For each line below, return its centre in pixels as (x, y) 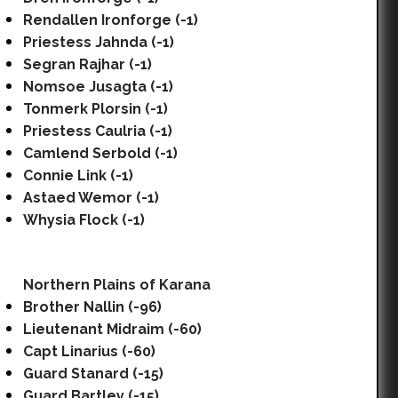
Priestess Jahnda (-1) (99, 42)
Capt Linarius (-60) (89, 351)
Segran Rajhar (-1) (88, 64)
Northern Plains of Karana (117, 285)
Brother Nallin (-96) (92, 307)
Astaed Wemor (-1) (91, 198)
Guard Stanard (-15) (93, 374)
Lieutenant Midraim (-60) (112, 329)
